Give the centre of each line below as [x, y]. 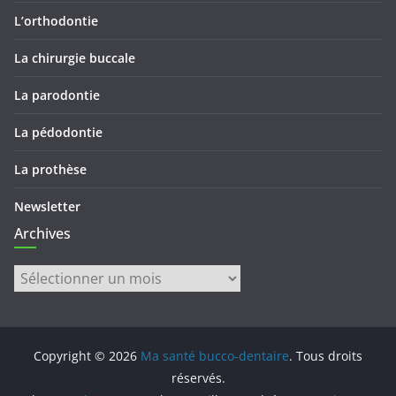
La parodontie [57, 95]
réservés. [198, 377]
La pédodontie [58, 132]
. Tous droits [326, 355]
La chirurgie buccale [75, 57]
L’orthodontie [56, 20]
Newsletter [47, 206]
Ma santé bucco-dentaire [215, 355]
